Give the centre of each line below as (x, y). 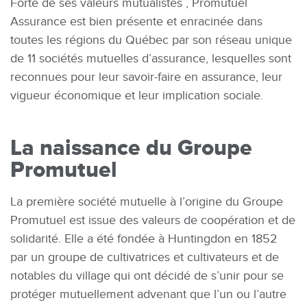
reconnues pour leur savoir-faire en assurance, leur (146, 77)
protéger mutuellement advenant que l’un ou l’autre (148, 294)
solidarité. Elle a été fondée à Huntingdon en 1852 (144, 239)
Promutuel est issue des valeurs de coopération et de (153, 220)
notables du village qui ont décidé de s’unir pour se (147, 276)
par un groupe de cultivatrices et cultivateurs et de (145, 257)
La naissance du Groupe (131, 148)
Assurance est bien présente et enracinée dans (136, 22)
